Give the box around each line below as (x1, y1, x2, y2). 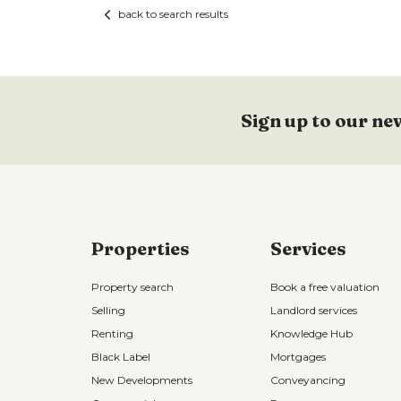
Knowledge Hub (270, 327, 353, 340)
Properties (91, 237, 190, 260)
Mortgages (270, 350, 326, 363)
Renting (91, 327, 133, 340)
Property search (91, 280, 174, 294)
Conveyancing (270, 373, 346, 387)
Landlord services (270, 303, 357, 317)
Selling (91, 303, 125, 317)
